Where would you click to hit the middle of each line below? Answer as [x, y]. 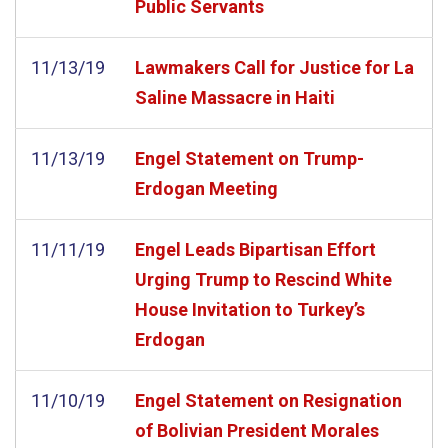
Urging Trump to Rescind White [263, 279]
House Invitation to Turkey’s [250, 309]
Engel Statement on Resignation [268, 400]
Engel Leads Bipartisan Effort [255, 249]
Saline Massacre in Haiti [235, 97]
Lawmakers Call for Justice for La [274, 67]
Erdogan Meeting [206, 188]
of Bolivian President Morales [257, 430]
